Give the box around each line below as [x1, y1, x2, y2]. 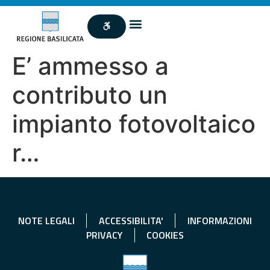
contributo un [12, 80, 168, 110]
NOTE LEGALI [17, 213, 75, 228]
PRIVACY [86, 227, 122, 242]
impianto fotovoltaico [12, 108, 256, 139]
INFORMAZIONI [187, 213, 252, 228]
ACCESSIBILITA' [98, 213, 163, 228]
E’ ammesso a [12, 51, 169, 81]
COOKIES [146, 227, 184, 242]
